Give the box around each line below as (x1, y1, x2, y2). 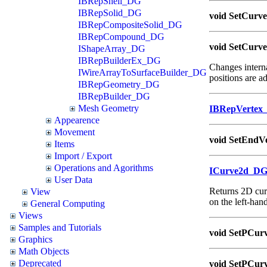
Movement (54, 126, 95, 137)
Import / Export (54, 150, 112, 161)
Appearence (54, 114, 100, 125)
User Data (54, 174, 92, 185)
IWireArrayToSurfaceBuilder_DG (78, 67, 207, 77)
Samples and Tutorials (18, 222, 101, 232)
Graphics (18, 234, 52, 244)
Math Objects (18, 246, 69, 256)
